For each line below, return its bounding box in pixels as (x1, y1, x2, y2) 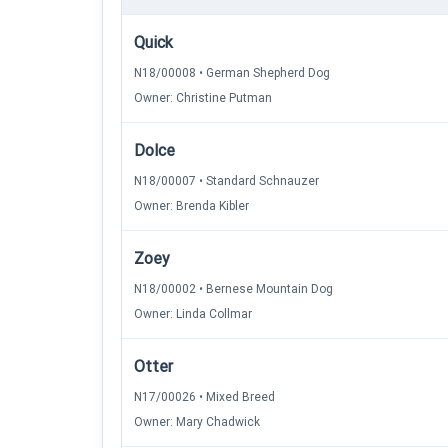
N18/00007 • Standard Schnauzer (134, 174, 319, 188)
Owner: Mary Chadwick (134, 415, 260, 429)
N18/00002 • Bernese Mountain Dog (134, 282, 333, 296)
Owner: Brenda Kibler (134, 199, 249, 213)
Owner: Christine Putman (134, 91, 272, 105)
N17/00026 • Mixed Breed (134, 390, 275, 404)
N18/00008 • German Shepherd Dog (134, 66, 330, 80)
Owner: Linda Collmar (134, 307, 252, 321)
